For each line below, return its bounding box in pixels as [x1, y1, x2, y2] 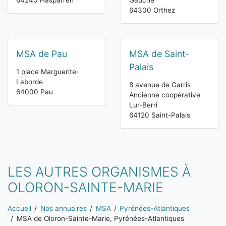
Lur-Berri [129, 101, 157, 109]
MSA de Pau [16, 48, 67, 60]
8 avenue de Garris [129, 81, 191, 89]
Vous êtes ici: [7, 199, 55, 209]
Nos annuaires [40, 204, 87, 213]
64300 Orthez [129, 6, 175, 15]
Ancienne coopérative [129, 91, 200, 99]
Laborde [16, 78, 43, 86]
